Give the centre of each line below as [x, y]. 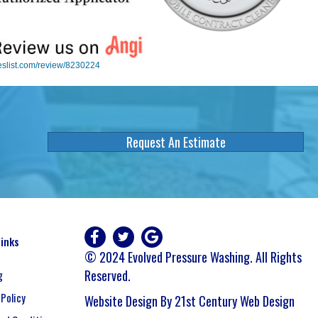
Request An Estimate [176, 142]
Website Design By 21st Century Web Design [189, 301]
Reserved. [107, 275]
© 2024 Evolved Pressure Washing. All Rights [193, 257]
